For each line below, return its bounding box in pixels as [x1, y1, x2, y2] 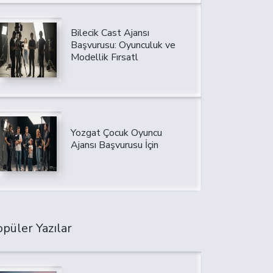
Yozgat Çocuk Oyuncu [70, 126, 162, 140]
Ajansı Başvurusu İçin [70, 138, 158, 152]
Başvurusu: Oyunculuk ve [70, 38, 175, 52]
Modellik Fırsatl [70, 51, 138, 65]
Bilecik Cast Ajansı [70, 26, 149, 40]
